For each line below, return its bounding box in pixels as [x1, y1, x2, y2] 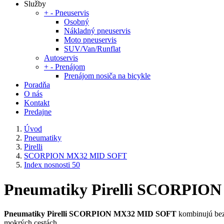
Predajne [24, 107, 51, 116]
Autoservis [44, 53, 78, 62]
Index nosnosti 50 [24, 160, 80, 169]
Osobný [64, 17, 89, 26]
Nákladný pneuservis [64, 26, 130, 35]
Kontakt [24, 98, 49, 107]
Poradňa [24, 80, 50, 89]
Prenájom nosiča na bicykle [64, 71, 150, 80]
